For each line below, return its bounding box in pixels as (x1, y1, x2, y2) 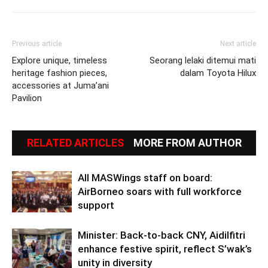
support (78, 199, 114, 211)
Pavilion (12, 92, 42, 103)
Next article (220, 39, 256, 48)
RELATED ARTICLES (26, 136, 124, 149)
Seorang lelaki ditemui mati (150, 54, 256, 66)
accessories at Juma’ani (12, 80, 109, 91)
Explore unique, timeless (12, 54, 107, 66)
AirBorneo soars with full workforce (78, 185, 242, 197)
